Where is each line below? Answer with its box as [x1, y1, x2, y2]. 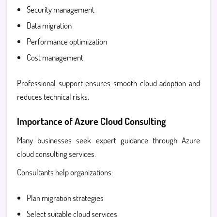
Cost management [27, 52, 83, 63]
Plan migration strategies [27, 192, 104, 203]
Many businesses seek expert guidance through [17, 135, 182, 146]
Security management [27, 4, 94, 15]
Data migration [27, 20, 72, 31]
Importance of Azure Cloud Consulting [17, 115, 166, 127]
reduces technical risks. [17, 91, 89, 102]
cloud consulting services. [17, 148, 96, 159]
